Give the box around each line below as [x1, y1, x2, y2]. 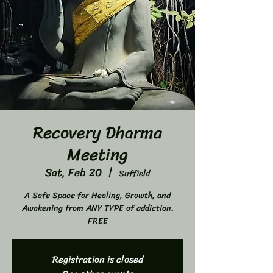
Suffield [119, 166, 150, 181]
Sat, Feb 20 [45, 163, 102, 182]
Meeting [67, 140, 128, 169]
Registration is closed [52, 250, 143, 268]
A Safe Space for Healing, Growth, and [24, 188, 171, 203]
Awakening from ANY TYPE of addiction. [21, 200, 174, 216]
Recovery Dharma [33, 118, 162, 147]
